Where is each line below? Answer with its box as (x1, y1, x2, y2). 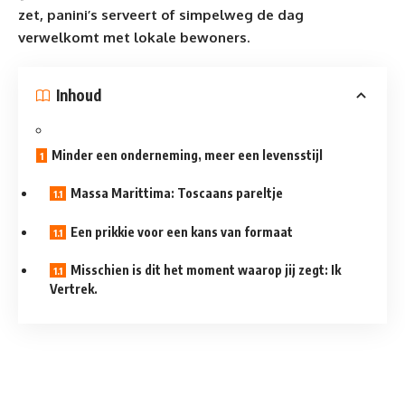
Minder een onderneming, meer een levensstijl (52, 146, 323, 163)
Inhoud (56, 85, 101, 106)
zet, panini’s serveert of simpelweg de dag (18, 5, 304, 24)
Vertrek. (50, 281, 98, 297)
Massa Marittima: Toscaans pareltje (71, 185, 283, 202)
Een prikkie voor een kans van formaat (71, 223, 293, 240)
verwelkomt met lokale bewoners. (18, 28, 250, 46)
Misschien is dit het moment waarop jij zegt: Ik (71, 262, 341, 278)
